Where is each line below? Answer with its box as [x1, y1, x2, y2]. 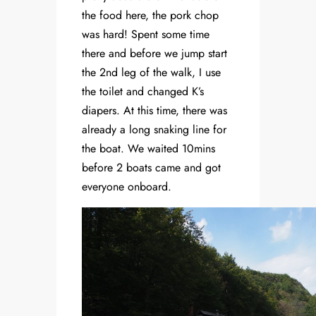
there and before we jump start [82, 45, 227, 62]
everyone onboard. [82, 178, 171, 195]
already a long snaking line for [82, 121, 226, 138]
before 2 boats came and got [82, 159, 221, 176]
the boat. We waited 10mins [82, 140, 215, 157]
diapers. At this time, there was [82, 102, 227, 119]
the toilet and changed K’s [82, 83, 204, 100]
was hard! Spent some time [82, 26, 209, 43]
